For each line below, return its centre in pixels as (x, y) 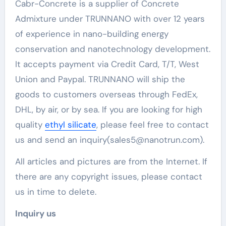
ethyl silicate (70, 124)
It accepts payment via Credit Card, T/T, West (107, 64)
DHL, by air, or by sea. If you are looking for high (108, 109)
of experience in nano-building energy (92, 34)
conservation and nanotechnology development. (112, 49)
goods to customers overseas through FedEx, (106, 94)
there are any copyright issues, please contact (108, 176)
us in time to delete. (55, 191)
